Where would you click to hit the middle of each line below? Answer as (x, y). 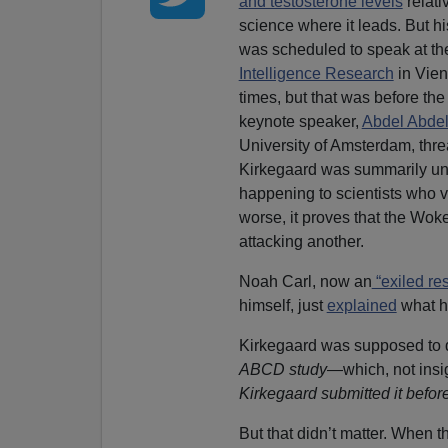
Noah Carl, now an (305, 281)
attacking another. (301, 241)
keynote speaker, (300, 121)
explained (361, 305)
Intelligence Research (316, 73)
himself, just (282, 305)
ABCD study (282, 369)
